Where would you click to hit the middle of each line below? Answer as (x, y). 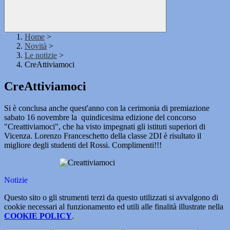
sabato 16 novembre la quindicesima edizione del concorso (100, 118)
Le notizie (41, 55)
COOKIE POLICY (38, 216)
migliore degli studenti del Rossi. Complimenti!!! (83, 145)
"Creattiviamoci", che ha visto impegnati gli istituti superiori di (105, 127)
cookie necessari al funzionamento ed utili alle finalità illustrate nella (114, 207)
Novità (36, 46)
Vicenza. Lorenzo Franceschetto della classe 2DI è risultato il (103, 136)
